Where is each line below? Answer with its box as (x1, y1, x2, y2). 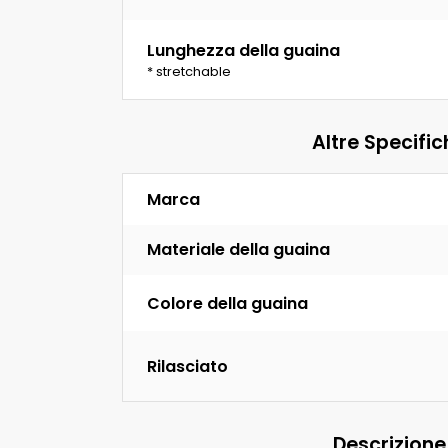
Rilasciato (147, 354, 228, 378)
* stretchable (147, 63, 231, 81)
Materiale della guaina (147, 238, 330, 262)
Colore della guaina (147, 291, 308, 315)
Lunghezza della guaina (147, 39, 340, 63)
